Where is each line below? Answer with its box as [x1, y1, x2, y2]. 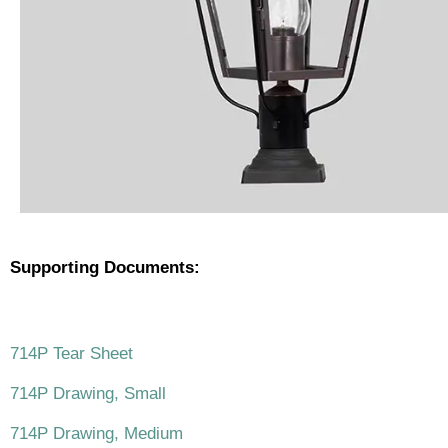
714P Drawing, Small [10, 383, 166, 403]
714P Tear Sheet [10, 343, 133, 363]
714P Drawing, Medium [10, 423, 183, 443]
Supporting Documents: [10, 257, 200, 277]
